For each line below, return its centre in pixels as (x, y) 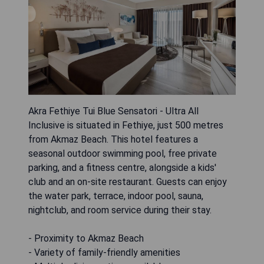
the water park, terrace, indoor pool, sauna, (116, 196)
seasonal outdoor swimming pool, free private (123, 154)
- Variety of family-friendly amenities (104, 253)
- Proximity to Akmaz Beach (86, 239)
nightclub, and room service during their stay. (120, 210)
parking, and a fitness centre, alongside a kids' (122, 168)
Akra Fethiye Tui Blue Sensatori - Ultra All (113, 111)
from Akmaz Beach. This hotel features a (113, 140)
